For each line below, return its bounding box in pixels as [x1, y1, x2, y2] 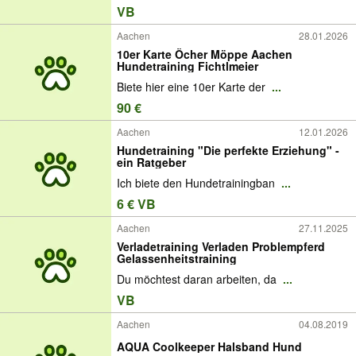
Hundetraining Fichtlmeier [117, 57, 258, 74]
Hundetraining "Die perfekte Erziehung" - [117, 141, 339, 158]
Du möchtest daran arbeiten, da [117, 271, 280, 288]
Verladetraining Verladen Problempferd [117, 238, 325, 254]
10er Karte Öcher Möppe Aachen [117, 45, 292, 62]
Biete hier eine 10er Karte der [117, 79, 269, 95]
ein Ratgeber [117, 153, 186, 170]
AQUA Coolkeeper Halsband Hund [117, 338, 302, 354]
